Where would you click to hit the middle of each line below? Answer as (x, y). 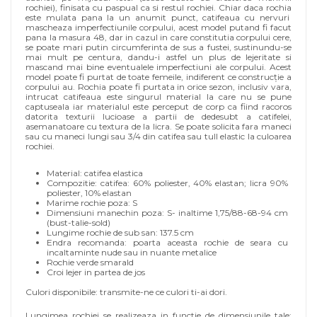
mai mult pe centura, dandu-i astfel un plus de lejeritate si (158, 57)
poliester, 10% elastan (89, 193)
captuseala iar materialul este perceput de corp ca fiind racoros (158, 106)
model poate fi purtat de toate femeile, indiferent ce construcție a (158, 77)
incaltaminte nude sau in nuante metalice (132, 252)
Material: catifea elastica (95, 173)
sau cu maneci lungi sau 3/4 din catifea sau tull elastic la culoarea (158, 136)
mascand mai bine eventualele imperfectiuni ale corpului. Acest (158, 67)
